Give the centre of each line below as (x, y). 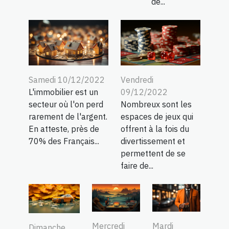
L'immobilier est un (63, 92)
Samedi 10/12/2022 (67, 80)
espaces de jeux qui (157, 117)
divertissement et (153, 141)
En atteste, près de (64, 129)
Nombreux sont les (156, 105)
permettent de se (153, 154)
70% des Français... (64, 141)
